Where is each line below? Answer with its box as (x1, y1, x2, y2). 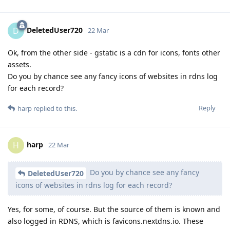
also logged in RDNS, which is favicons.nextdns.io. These (8, 216, 203, 226)
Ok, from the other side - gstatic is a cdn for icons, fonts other (8, 48, 220, 58)
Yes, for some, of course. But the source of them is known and (8, 204, 220, 215)
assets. (8, 60, 31, 70)
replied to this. (32, 104, 77, 113)
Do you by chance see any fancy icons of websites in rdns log (8, 71, 218, 82)
